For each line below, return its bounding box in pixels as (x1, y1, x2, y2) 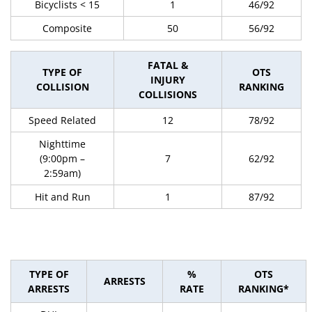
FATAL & (147, 58, 189, 72)
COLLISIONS (139, 88, 197, 101)
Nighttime (39, 137, 86, 150)
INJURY (150, 73, 185, 86)
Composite (42, 22, 92, 35)
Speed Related (29, 114, 96, 127)
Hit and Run (34, 190, 91, 203)
